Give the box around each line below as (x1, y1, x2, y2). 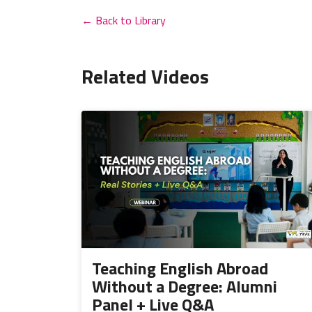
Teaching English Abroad (92, 255, 268, 281)
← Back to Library (81, 11, 166, 29)
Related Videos (81, 61, 209, 91)
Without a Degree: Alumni (92, 273, 277, 299)
